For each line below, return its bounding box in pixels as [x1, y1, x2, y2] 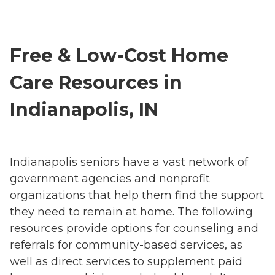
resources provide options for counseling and [10, 222, 258, 236]
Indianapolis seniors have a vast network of [10, 155, 248, 169]
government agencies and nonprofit [10, 172, 210, 186]
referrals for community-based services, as [10, 238, 242, 252]
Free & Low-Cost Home [10, 44, 228, 67]
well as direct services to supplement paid [10, 255, 242, 269]
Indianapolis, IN [10, 98, 158, 121]
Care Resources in [10, 71, 182, 94]
